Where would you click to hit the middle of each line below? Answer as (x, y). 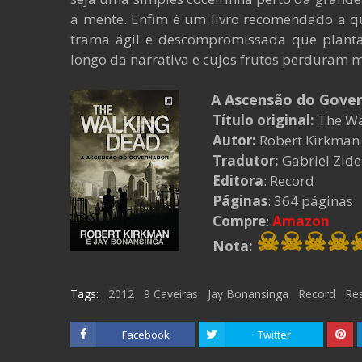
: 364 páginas (310, 201)
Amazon (301, 221)
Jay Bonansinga (248, 294)
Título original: (263, 120)
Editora (238, 181)
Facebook (145, 335)
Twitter (274, 335)
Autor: (229, 140)
